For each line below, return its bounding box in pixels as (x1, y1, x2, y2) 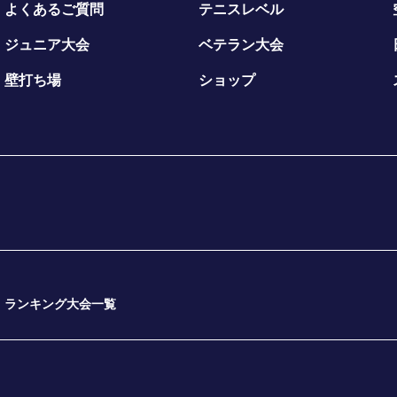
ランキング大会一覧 (4, 297, 117, 311)
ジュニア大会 (4, 36, 90, 53)
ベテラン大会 (198, 36, 284, 53)
